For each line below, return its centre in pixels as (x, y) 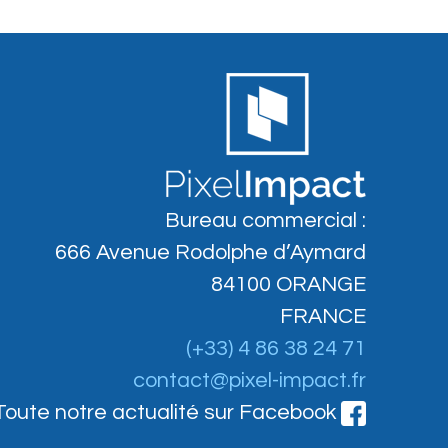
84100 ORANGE (288, 284)
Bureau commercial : (265, 220)
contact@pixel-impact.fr (249, 380)
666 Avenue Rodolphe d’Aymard (210, 252)
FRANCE (322, 316)
